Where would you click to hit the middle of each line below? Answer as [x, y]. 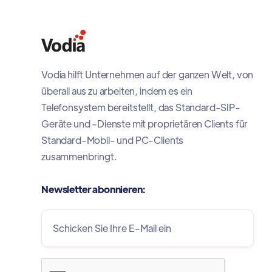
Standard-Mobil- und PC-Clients [113, 140]
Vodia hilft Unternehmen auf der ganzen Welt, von [148, 74]
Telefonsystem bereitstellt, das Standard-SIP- [141, 107]
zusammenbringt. [79, 156]
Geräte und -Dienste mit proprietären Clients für [145, 123]
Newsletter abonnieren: [93, 189]
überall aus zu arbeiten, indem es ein [117, 90]
